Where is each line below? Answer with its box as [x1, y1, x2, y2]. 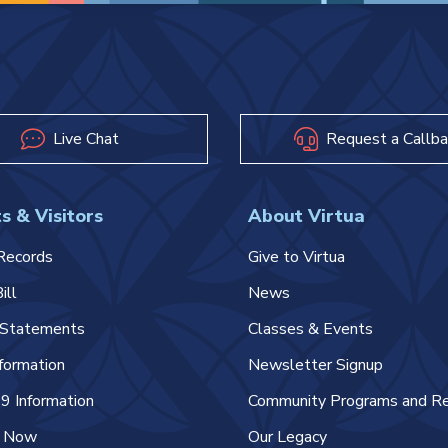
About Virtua [248, 204, 365, 228]
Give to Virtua [248, 246, 345, 268]
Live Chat [53, 128, 119, 150]
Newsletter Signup [248, 354, 383, 376]
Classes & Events [248, 318, 373, 340]
